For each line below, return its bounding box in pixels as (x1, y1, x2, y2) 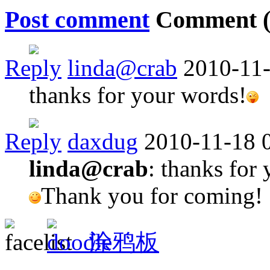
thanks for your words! (29, 82, 246, 108)
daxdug (67, 128, 138, 155)
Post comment (5, 5, 149, 33)
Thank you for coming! (41, 183, 263, 209)
